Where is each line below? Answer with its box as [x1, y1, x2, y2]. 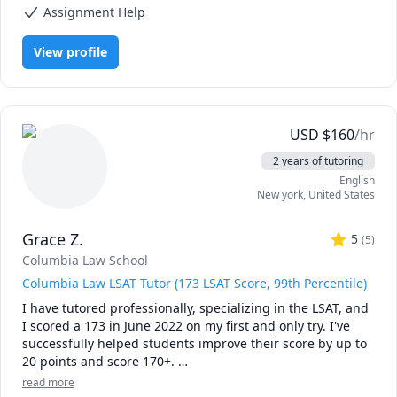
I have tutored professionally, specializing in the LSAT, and [22, 300, 369, 316]
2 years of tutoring [273, 153, 363, 168]
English [339, 173, 375, 188]
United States [308, 187, 375, 202]
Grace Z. [22, 229, 83, 250]
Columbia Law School [22, 252, 148, 269]
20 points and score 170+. [22, 353, 178, 370]
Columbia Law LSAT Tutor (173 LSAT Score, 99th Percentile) [22, 275, 367, 292]
